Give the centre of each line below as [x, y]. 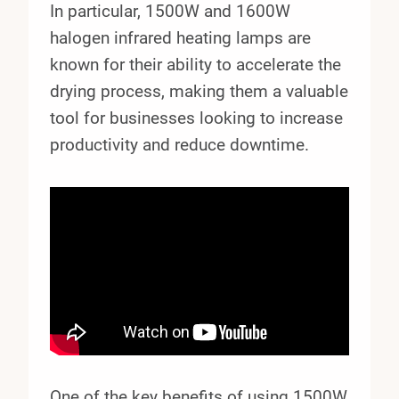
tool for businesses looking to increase [196, 118]
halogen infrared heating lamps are [180, 37]
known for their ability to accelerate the [195, 64]
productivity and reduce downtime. [179, 144]
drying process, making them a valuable [199, 91]
